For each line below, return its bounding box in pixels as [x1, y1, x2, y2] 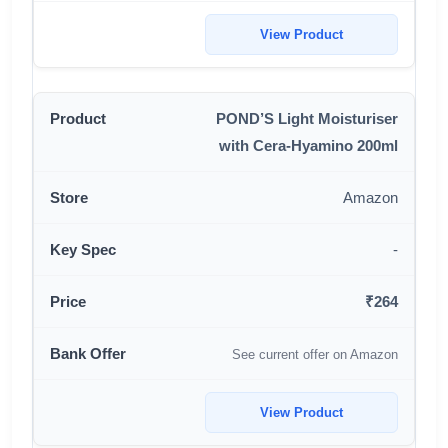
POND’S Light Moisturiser [216, 110, 398, 127]
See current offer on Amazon [232, 347, 398, 362]
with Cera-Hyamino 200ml [219, 137, 398, 154]
